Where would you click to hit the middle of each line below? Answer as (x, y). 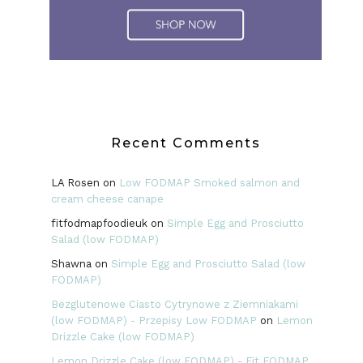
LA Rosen (75, 182)
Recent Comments (186, 143)
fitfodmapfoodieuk (99, 223)
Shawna (71, 263)
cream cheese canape (107, 199)
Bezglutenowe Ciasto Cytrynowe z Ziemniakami (174, 304)
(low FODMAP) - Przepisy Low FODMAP (154, 320)
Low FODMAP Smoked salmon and (209, 182)
